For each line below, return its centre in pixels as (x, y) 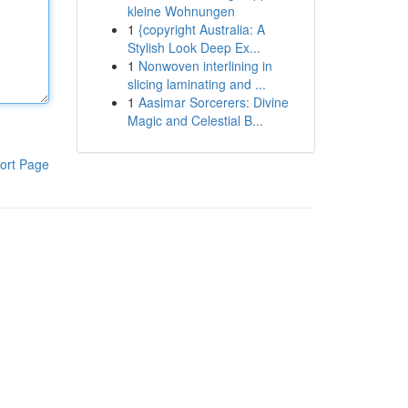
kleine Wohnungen (181, 11)
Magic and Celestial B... (195, 120)
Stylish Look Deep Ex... (194, 47)
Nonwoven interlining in (205, 66)
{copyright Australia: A (201, 29)
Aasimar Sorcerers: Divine (213, 102)
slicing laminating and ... (196, 84)
